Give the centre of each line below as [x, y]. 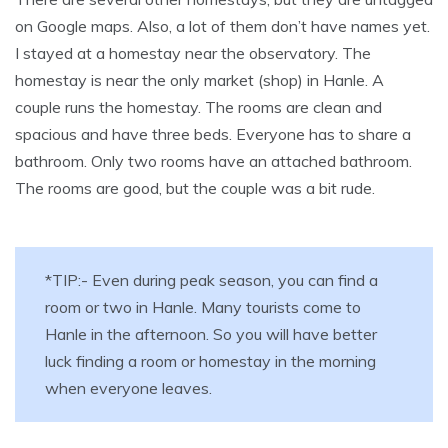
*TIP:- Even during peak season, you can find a [211, 280]
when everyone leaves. [128, 388]
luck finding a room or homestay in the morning [210, 361]
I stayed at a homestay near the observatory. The [193, 53]
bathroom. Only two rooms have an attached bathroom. [213, 161]
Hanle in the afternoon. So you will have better [211, 334]
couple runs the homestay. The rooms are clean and [198, 107]
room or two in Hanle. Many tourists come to [203, 307]
